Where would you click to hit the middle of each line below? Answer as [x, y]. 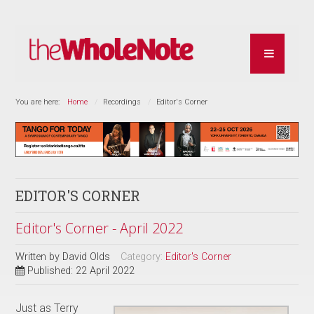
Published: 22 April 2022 [81, 271]
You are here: [40, 102]
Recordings [122, 102]
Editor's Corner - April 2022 [100, 228]
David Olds [87, 257]
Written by [39, 257]
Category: [143, 257]
